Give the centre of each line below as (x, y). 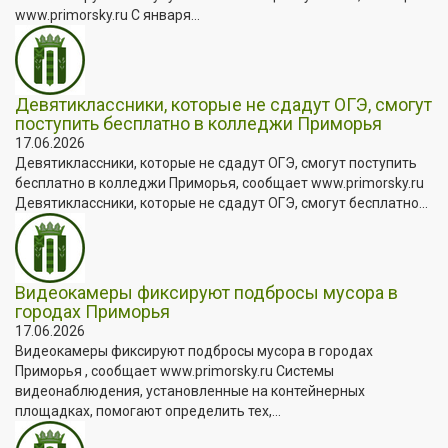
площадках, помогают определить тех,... (148, 410)
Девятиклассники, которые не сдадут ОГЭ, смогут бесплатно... (221, 202)
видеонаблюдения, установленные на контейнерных (190, 390)
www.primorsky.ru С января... (107, 14)
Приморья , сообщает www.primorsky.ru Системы (174, 370)
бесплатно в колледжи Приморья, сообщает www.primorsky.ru (219, 182)
